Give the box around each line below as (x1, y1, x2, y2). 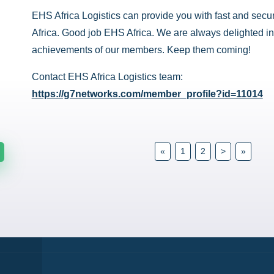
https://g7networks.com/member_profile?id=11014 (31, 89, 263, 100)
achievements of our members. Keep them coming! (31, 45, 251, 56)
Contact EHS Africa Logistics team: (31, 72, 183, 83)
